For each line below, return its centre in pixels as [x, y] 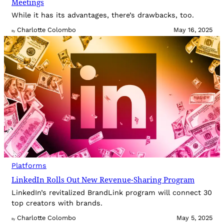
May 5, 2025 [194, 218]
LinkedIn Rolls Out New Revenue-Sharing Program [103, 180]
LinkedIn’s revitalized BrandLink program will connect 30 [112, 193]
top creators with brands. [57, 203]
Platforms [29, 166]
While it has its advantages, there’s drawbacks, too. [103, 15]
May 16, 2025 [193, 30]
